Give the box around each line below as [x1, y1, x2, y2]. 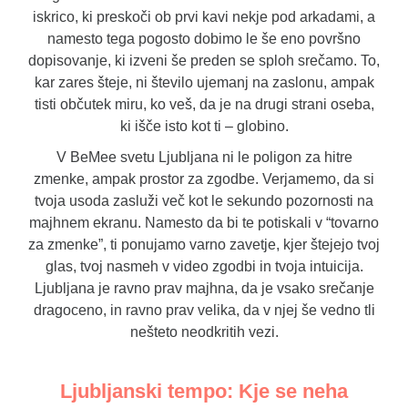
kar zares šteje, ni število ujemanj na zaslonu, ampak [34, 74, 374, 90]
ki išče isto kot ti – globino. [119, 117, 289, 134]
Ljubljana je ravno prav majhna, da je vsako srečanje [34, 280, 374, 296]
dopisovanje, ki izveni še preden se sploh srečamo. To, [28, 52, 380, 68]
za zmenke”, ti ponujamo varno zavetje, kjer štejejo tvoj [28, 236, 380, 252]
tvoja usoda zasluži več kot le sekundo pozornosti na [35, 192, 373, 209]
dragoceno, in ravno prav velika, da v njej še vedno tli [33, 301, 375, 318]
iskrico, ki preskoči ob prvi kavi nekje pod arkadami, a [33, 8, 375, 25]
